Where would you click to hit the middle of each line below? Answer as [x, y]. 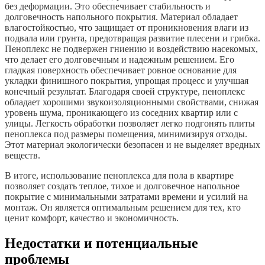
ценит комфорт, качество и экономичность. [92, 218]
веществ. [22, 156]
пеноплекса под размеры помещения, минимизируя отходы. [126, 134]
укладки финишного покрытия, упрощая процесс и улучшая [127, 81]
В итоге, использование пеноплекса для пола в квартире [119, 176]
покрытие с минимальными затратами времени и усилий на [126, 197]
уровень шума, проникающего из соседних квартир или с [121, 113]
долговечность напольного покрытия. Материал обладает [121, 17]
